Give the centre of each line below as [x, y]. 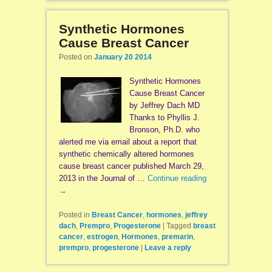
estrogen [102, 236]
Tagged [178, 226]
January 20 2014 [123, 57]
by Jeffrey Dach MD [164, 105]
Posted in [74, 215]
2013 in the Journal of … [103, 178]
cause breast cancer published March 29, [131, 166]
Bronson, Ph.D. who [164, 129]
